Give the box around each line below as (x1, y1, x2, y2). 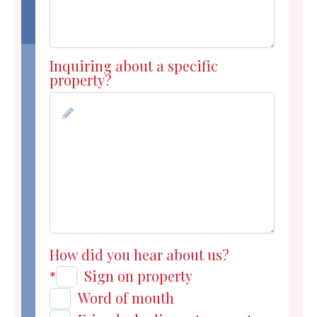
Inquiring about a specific (50, 56, 218, 76)
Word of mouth (78, 288, 174, 308)
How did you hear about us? (50, 245, 229, 265)
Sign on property (84, 266, 192, 286)
